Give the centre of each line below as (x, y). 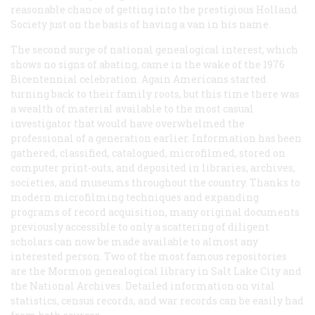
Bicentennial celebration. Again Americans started (139, 79)
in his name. (238, 24)
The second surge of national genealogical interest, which (154, 49)
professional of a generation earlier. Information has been (156, 138)
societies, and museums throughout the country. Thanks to (155, 182)
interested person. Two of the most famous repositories (149, 256)
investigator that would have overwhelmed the (128, 123)
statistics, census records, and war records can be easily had (157, 300)
